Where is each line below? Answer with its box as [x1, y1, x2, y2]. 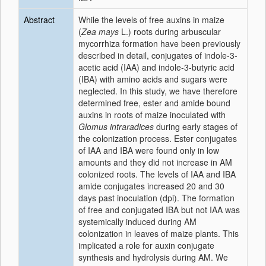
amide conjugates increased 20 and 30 [78, 180, 224, 192]
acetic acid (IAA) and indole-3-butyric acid [78, 61, 235, 73]
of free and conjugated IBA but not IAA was [78, 204, 240, 216]
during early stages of [154, 121, 237, 132]
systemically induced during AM [78, 216, 197, 227]
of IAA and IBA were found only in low [78, 144, 219, 156]
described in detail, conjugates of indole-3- [78, 49, 237, 61]
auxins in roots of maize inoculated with [78, 109, 226, 121]
